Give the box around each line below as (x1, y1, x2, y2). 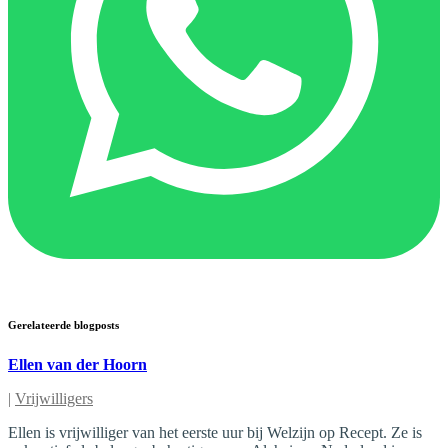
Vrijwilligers (15, 389, 93, 407)
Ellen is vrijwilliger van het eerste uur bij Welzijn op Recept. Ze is (8, 423, 422, 441)
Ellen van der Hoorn (8, 355, 147, 373)
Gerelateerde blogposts (8, 318, 119, 331)
